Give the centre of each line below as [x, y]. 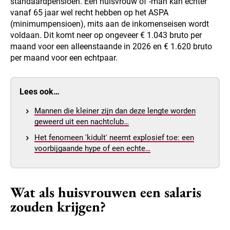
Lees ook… [40, 92]
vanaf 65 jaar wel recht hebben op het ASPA [89, 13]
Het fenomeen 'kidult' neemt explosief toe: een [114, 138]
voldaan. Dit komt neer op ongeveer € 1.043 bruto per [106, 35]
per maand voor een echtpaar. [64, 58]
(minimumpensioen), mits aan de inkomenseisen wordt [110, 24]
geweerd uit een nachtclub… [82, 122]
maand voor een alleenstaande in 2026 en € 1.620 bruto [111, 47]
